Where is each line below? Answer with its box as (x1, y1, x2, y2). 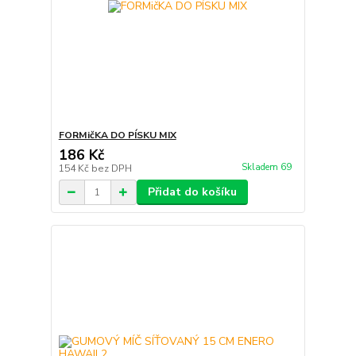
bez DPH (91, 162, 132, 176)
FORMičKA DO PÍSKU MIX (58, 129, 176, 142)
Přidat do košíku (147, 184, 237, 200)
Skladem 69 (241, 161, 294, 173)
